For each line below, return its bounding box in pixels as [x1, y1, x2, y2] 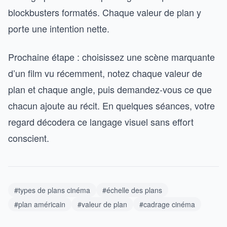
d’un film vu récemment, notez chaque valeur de [8, 66, 202, 80]
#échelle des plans [102, 185, 162, 195]
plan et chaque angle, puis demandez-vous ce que [8, 83, 212, 96]
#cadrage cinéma [139, 199, 195, 209]
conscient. [8, 131, 49, 144]
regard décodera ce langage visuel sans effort [8, 115, 194, 128]
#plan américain [14, 199, 65, 209]
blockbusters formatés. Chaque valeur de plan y [8, 6, 201, 19]
